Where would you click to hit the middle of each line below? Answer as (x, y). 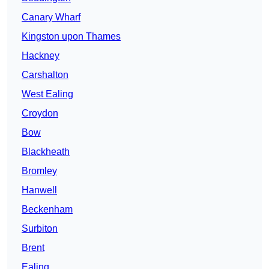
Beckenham (47, 210)
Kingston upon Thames (71, 37)
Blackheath (46, 152)
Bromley (39, 171)
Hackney (41, 56)
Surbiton (40, 229)
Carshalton (45, 75)
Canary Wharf (51, 17)
